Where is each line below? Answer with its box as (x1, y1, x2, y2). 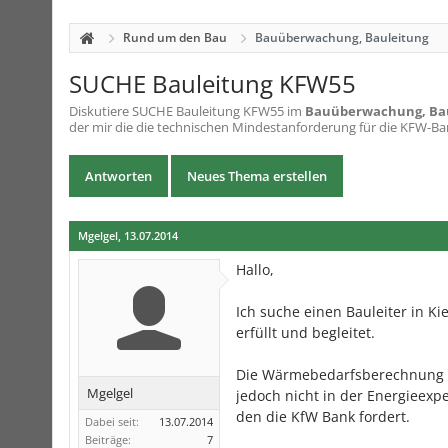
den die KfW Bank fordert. (236, 407, 410, 426)
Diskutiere (69, 102, 132, 120)
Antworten (85, 167, 152, 185)
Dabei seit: (85, 414, 139, 429)
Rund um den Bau (123, 29, 227, 46)
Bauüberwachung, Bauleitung (255, 29, 429, 46)
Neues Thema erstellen (187, 167, 327, 185)
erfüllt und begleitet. (236, 323, 375, 342)
